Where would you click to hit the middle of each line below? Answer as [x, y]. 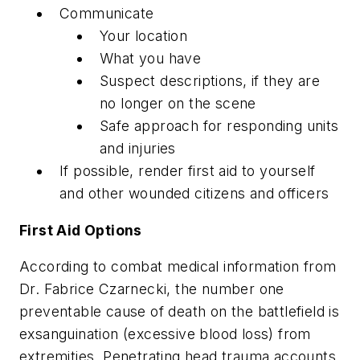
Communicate [107, 14]
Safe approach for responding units [219, 126]
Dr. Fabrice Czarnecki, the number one [152, 289]
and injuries [138, 149]
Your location [144, 36]
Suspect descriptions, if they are [210, 81]
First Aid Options [81, 230]
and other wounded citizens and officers [194, 194]
